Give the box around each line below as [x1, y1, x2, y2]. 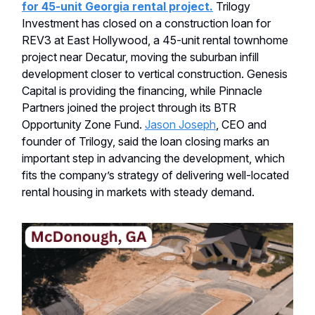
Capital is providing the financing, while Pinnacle [22, 83, 262, 98]
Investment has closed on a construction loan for [22, 15, 271, 30]
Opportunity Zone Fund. [22, 117, 145, 131]
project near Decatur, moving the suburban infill [22, 49, 259, 64]
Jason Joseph [145, 117, 216, 131]
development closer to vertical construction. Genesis [22, 66, 288, 81]
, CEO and [216, 117, 266, 131]
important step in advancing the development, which [22, 150, 285, 165]
